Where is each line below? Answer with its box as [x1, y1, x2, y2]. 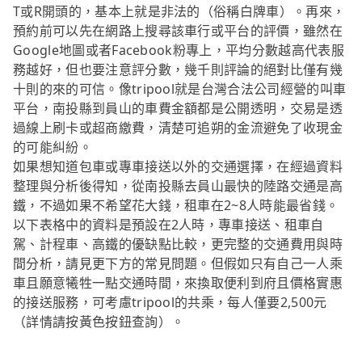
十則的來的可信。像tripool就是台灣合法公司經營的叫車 [13, 80, 347, 99]
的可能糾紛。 [13, 138, 92, 157]
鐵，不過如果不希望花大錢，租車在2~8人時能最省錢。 [13, 196, 339, 215]
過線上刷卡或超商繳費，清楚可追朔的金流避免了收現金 [13, 119, 343, 137]
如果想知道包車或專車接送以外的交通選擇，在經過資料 [13, 158, 343, 176]
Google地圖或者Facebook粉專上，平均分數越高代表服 [13, 41, 344, 60]
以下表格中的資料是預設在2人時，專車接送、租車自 [13, 216, 324, 234]
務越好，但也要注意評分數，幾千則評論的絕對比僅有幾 [13, 61, 343, 79]
